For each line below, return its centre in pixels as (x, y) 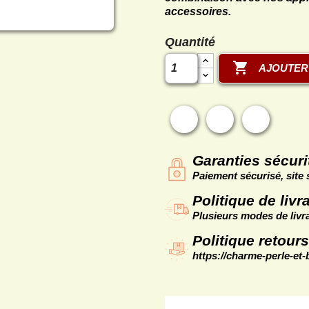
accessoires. (198, 12)
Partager (221, 112)
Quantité (190, 42)
